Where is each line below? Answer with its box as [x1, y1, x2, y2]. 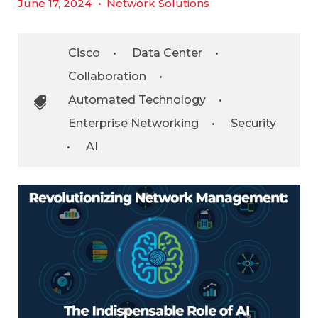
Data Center [132, 46, 202, 60]
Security [231, 116, 276, 130]
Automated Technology [68, 93, 206, 106]
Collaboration [68, 70, 146, 83]
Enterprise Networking [68, 116, 199, 130]
